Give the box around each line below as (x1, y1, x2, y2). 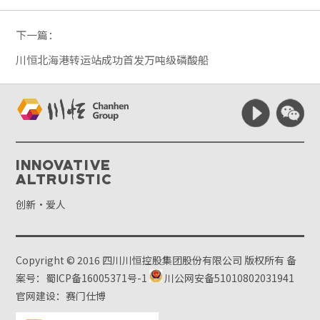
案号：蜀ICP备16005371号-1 (16, 270, 148, 285)
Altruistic (16, 169, 114, 187)
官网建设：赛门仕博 (16, 288, 106, 303)
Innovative (16, 155, 112, 173)
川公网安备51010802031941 (162, 270, 295, 285)
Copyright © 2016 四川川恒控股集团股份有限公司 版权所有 (16, 252, 287, 267)
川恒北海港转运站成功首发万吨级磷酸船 (16, 51, 209, 67)
